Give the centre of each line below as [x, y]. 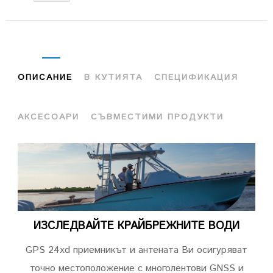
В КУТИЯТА [113, 77]
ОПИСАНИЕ [45, 77]
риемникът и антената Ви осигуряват [163, 250]
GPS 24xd [48, 250]
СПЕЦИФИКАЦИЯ [196, 77]
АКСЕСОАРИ [48, 117]
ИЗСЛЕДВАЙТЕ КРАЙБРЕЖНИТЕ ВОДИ [136, 226]
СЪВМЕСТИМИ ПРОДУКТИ [157, 117]
